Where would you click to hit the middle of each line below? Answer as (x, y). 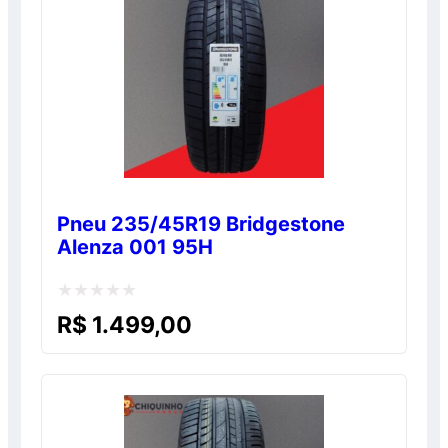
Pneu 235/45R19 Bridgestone (201, 224)
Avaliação (93, 315)
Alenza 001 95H (135, 247)
